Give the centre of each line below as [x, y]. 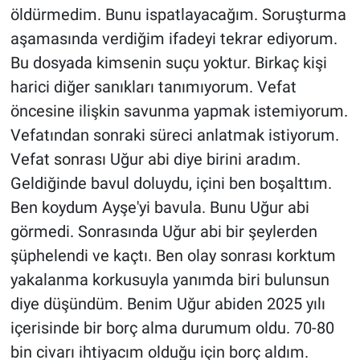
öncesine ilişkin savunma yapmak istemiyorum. [179, 111]
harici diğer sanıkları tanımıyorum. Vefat [153, 87]
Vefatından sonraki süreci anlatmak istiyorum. [174, 135]
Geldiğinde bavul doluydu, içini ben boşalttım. [171, 184]
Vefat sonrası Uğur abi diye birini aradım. [155, 160]
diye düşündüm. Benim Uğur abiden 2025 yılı [168, 304]
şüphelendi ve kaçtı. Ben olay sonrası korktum [173, 256]
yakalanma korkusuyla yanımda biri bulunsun [170, 280]
